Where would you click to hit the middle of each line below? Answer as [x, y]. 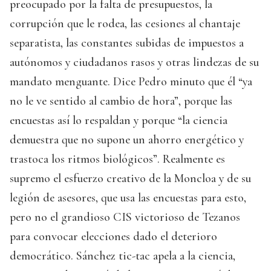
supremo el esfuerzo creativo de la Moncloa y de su [130, 178]
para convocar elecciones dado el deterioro [113, 236]
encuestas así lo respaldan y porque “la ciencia [119, 120]
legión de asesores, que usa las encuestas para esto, [128, 198]
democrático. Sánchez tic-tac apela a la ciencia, [122, 256]
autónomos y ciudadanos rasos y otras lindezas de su [134, 62]
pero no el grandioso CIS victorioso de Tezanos [125, 217]
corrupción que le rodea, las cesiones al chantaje [125, 23]
